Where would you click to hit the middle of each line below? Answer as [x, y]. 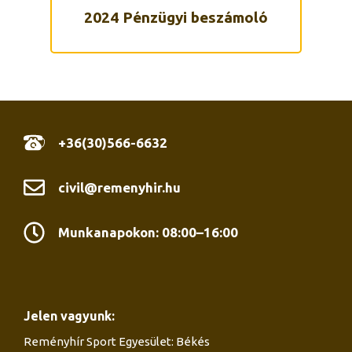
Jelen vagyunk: [69, 315]
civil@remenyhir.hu [120, 187]
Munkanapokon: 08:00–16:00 [148, 232]
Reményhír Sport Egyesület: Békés [117, 341]
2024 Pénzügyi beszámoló [176, 17]
